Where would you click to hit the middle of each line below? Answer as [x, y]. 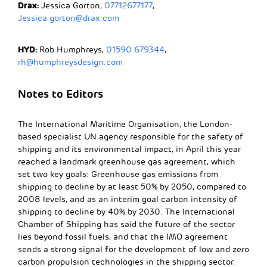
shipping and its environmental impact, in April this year [129, 149]
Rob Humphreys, [73, 49]
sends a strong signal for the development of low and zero [133, 249]
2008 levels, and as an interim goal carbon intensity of [128, 199]
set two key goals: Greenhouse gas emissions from [118, 174]
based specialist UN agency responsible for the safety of [131, 136]
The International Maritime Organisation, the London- [125, 124]
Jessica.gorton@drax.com [69, 18]
